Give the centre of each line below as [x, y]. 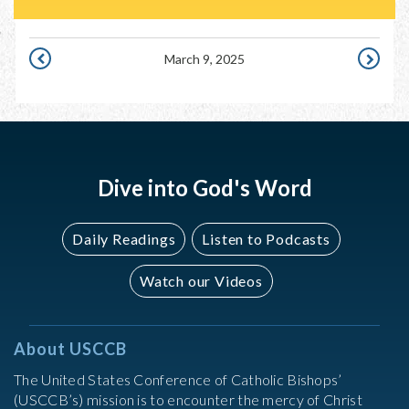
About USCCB [70, 349]
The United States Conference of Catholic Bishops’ [178, 379]
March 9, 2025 [204, 59]
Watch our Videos [201, 281]
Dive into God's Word [204, 188]
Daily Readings [124, 239]
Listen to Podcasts [266, 239]
